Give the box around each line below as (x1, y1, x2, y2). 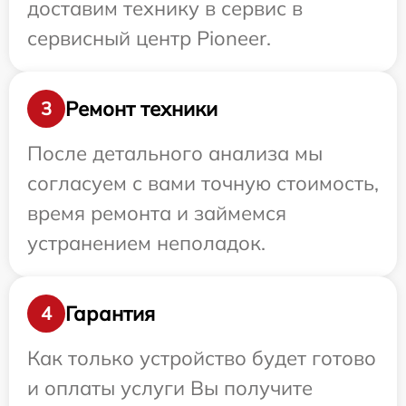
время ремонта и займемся (27, 200, 286, 227)
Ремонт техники (65, 95, 217, 121)
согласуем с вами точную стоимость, (27, 170, 379, 197)
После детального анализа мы (27, 140, 323, 167)
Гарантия (65, 300, 155, 326)
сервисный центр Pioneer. (27, 25, 271, 52)
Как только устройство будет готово (27, 345, 376, 372)
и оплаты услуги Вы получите (27, 375, 313, 401)
